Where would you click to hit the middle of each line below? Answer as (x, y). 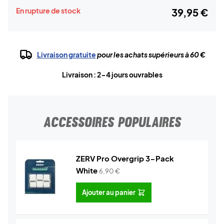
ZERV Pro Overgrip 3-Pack (125, 158)
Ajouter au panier (109, 192)
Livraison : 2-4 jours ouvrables (112, 74)
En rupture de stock (48, 10)
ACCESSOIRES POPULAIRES (112, 122)
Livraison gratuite (66, 54)
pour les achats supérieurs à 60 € (150, 54)
